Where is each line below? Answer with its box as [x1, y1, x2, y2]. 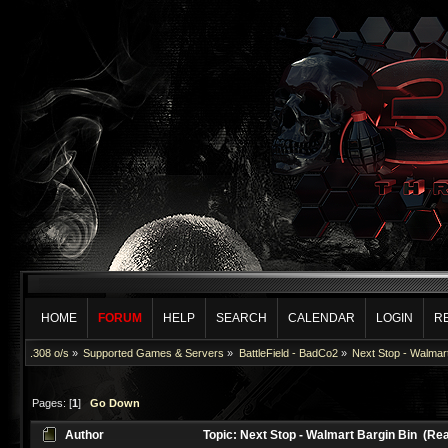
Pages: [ [32, 396, 73, 409]
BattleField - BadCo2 [238, 347, 338, 359]
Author [65, 428, 105, 443]
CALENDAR [288, 311, 356, 325]
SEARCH [216, 311, 268, 325]
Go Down [90, 396, 141, 409]
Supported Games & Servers [83, 347, 225, 359]
